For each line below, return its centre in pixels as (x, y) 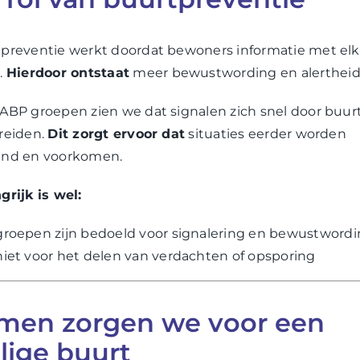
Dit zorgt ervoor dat (117, 133)
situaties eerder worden (266, 133)
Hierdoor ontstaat (68, 72)
